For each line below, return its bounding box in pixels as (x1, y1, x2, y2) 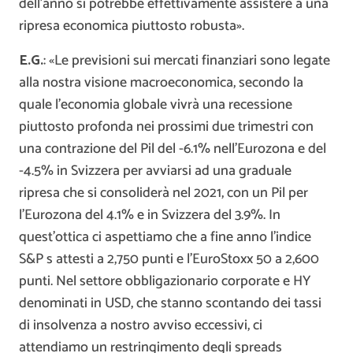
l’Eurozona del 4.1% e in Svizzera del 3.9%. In (19, 203, 281, 228)
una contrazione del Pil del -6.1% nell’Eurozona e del (19, 137, 326, 162)
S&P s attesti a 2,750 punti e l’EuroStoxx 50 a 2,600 (19, 247, 319, 272)
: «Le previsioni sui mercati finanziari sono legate (43, 49, 330, 73)
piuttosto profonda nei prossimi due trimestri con (19, 115, 314, 139)
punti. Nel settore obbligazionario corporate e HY (19, 269, 310, 294)
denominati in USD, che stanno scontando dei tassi (19, 292, 321, 316)
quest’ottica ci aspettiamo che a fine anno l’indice (19, 225, 311, 250)
